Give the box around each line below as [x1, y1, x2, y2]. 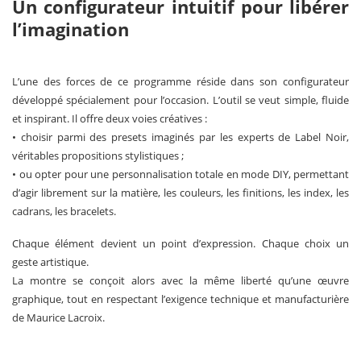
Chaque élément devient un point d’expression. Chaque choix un [12, 236, 349, 251]
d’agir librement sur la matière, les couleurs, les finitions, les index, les [12, 185, 349, 200]
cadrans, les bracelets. [12, 204, 116, 218]
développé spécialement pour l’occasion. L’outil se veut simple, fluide [12, 93, 349, 107]
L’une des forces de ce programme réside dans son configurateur [12, 74, 349, 89]
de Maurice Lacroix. [12, 310, 105, 325]
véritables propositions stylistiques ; [12, 148, 184, 163]
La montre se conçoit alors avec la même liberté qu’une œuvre [12, 273, 349, 288]
